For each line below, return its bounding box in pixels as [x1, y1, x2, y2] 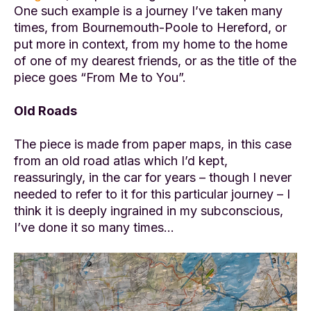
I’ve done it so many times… [14, 220, 174, 235]
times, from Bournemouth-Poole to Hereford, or [14, 20, 287, 35]
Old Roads [14, 103, 77, 119]
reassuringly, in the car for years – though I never [14, 170, 292, 185]
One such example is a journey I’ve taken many [14, 3, 283, 19]
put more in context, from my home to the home [14, 37, 287, 52]
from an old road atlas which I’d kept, [14, 153, 228, 169]
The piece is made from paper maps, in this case [14, 137, 292, 152]
